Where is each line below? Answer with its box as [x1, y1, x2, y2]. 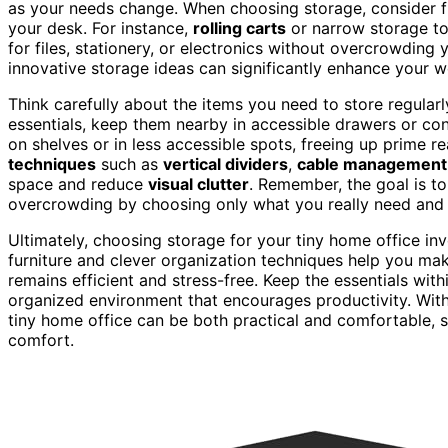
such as [96, 153, 163, 174]
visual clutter [148, 173, 249, 194]
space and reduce [8, 173, 148, 194]
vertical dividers [163, 153, 288, 174]
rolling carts [193, 17, 286, 38]
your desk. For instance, [8, 17, 193, 38]
